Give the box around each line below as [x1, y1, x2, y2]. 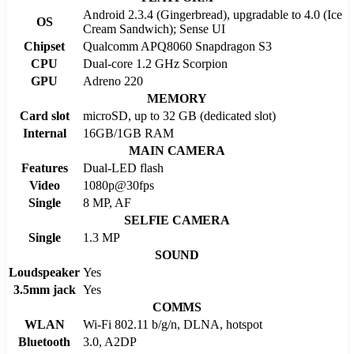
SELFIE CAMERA [124, 213, 230, 227]
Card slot [19, 108, 70, 122]
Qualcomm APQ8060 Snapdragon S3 [83, 39, 272, 53]
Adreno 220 [83, 73, 143, 88]
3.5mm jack [13, 282, 76, 296]
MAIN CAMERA [129, 143, 225, 157]
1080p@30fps [83, 178, 154, 192]
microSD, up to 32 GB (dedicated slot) [83, 108, 276, 122]
